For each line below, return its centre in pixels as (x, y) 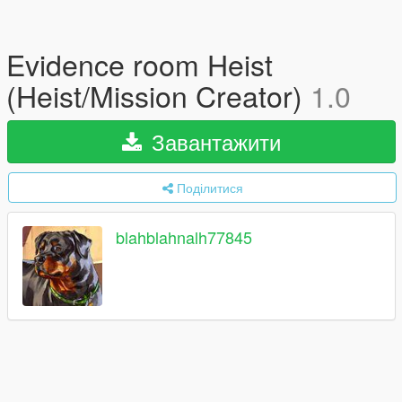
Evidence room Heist (140, 64)
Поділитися (210, 188)
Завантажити (213, 141)
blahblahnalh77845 (184, 237)
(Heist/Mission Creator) (158, 95)
